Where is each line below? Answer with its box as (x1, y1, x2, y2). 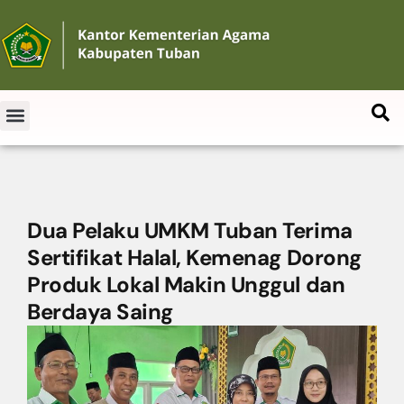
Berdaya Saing (27, 298, 173, 326)
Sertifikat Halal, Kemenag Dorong (27, 243, 362, 271)
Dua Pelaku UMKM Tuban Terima (27, 216, 353, 244)
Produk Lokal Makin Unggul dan (27, 271, 345, 298)
